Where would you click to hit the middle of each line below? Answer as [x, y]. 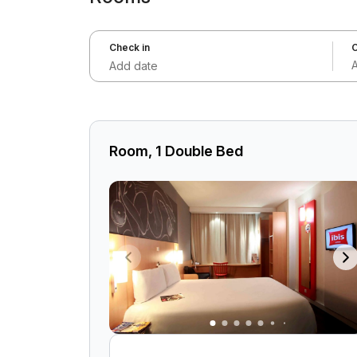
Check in [129, 47]
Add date [133, 66]
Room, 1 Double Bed [176, 151]
